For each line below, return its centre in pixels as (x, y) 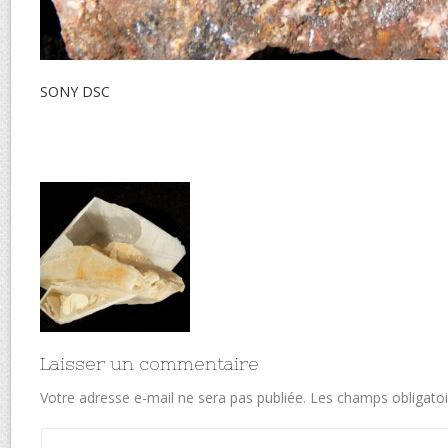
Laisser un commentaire (149, 364)
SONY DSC (75, 92)
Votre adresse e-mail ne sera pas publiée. (173, 398)
